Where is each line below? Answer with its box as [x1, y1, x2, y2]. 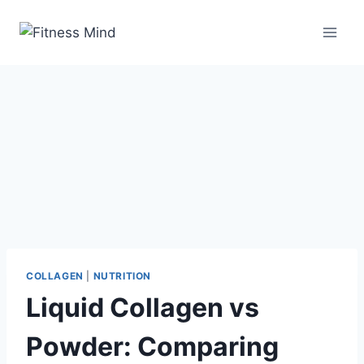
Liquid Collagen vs [26, 291, 259, 323]
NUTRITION [93, 269, 151, 282]
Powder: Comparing [26, 330, 279, 362]
